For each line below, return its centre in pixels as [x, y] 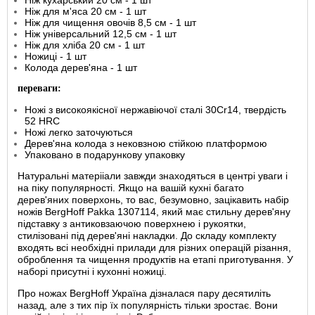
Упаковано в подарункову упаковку [105, 155]
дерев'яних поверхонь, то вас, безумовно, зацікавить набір [153, 200]
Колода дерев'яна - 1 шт [81, 67]
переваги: [39, 88]
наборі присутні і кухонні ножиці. [92, 271]
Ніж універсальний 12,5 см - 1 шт [101, 34]
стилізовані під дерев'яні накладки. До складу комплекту [147, 236]
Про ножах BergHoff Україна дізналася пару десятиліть [144, 293]
